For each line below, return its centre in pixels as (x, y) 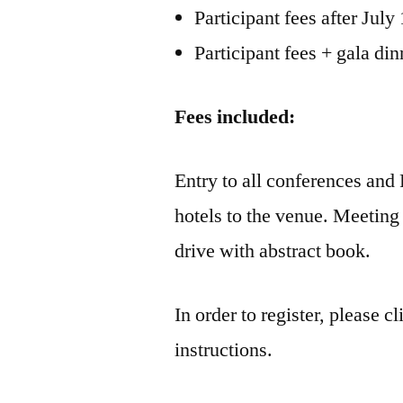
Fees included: (235, 116)
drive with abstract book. (273, 251)
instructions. (224, 349)
